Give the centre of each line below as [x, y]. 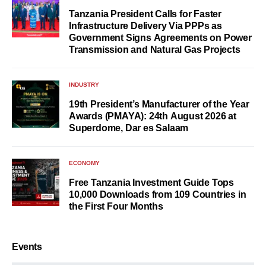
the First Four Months [116, 207]
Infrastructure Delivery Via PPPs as [145, 26]
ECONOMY [84, 163]
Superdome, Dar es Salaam [129, 128]
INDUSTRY [84, 85]
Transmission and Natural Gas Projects [155, 50]
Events [27, 247]
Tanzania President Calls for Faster [145, 14]
